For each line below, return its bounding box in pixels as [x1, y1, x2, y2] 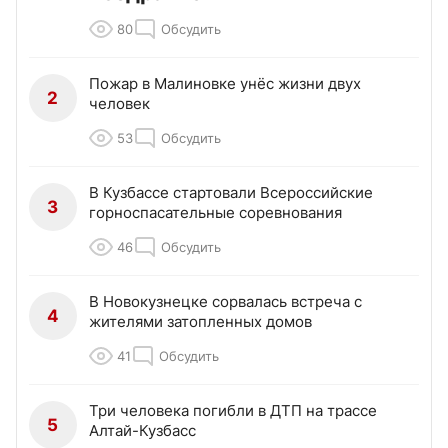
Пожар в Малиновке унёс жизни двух [89, 74, 361, 94]
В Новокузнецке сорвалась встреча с [89, 292, 362, 312]
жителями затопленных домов [89, 312, 312, 332]
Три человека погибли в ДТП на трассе [89, 401, 377, 421]
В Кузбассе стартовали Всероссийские [89, 183, 373, 203]
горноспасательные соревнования [89, 203, 342, 223]
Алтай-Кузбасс [89, 421, 196, 441]
